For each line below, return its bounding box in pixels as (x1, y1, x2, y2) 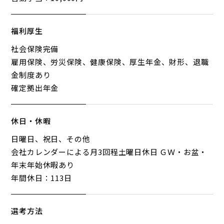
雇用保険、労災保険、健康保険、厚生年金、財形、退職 (11, 56, 209, 67)
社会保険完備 (11, 43, 59, 54)
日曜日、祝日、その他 (11, 133, 90, 144)
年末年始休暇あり (11, 159, 74, 170)
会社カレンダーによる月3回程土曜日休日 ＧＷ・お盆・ (11, 146, 207, 157)
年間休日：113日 (11, 172, 72, 183)
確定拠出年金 (11, 82, 59, 93)
